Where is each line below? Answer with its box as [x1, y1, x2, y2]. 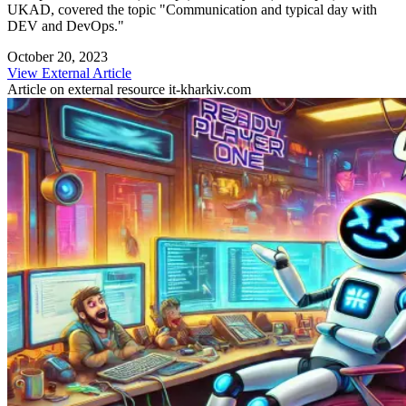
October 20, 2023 [7, 48, 108, 64]
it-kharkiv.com [169, 81, 251, 97]
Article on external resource [7, 81, 169, 97]
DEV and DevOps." [7, 17, 124, 34]
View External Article [7, 64, 131, 81]
